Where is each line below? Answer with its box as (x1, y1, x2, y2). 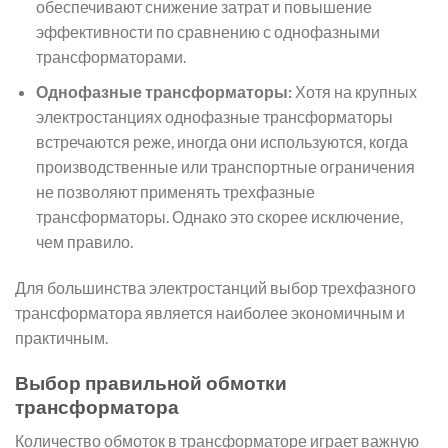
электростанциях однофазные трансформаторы (35, 106, 393, 126)
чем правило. (35, 231, 133, 251)
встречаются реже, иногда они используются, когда (35, 131, 408, 151)
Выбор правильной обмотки (15, 370, 287, 394)
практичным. (15, 327, 108, 347)
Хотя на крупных (291, 81, 417, 101)
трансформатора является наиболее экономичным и (15, 302, 405, 322)
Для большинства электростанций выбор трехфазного (15, 277, 416, 297)
